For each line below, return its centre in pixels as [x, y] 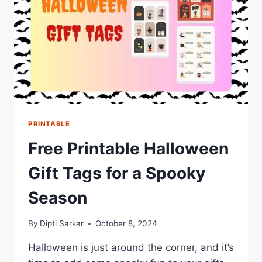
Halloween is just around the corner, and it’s [131, 248]
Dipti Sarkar [62, 224]
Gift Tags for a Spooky [117, 173]
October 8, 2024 [127, 224]
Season [58, 197]
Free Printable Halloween [128, 148]
